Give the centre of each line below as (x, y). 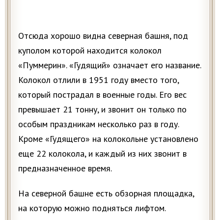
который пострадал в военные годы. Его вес (102, 94)
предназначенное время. (65, 168)
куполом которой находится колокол (90, 50)
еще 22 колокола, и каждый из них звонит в (102, 153)
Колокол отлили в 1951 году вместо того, (98, 80)
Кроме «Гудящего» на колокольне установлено (108, 138)
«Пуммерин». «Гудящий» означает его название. (110, 65)
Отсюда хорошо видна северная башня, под (103, 35)
